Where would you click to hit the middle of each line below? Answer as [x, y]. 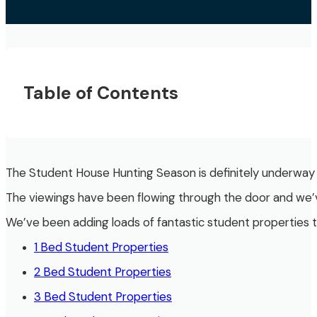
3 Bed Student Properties [103, 296]
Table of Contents [100, 93]
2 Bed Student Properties [103, 271]
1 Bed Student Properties [101, 247]
